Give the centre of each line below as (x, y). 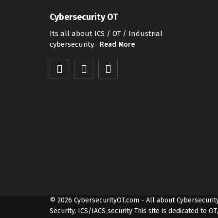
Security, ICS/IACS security (92, 211)
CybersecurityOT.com (107, 200)
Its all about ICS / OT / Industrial (106, 34)
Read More (117, 45)
